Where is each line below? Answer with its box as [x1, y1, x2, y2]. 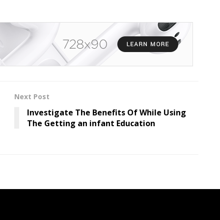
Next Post [14, 91, 50, 101]
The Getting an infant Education [27, 117, 155, 129]
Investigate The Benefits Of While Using [27, 107, 186, 118]
